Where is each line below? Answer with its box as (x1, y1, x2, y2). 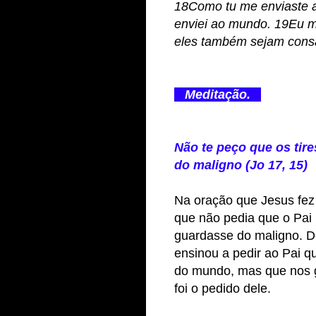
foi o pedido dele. (174, 281, 271, 296)
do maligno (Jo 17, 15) (174, 158, 308, 173)
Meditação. (174, 87, 261, 102)
